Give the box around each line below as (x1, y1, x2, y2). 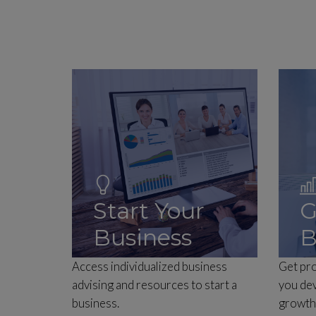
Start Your (93, 197, 205, 224)
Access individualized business (72, 259, 227, 274)
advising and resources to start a (72, 277, 237, 292)
